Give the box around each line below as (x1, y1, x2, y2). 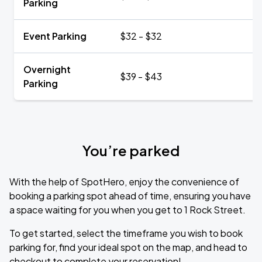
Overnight (23, 63, 71, 75)
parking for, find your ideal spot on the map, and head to (9, 241, 247, 253)
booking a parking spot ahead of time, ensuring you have (9, 189, 251, 202)
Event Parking (23, 30, 87, 42)
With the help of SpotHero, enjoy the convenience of (9, 175, 239, 188)
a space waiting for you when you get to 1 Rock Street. (9, 204, 246, 216)
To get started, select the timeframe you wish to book (9, 227, 243, 239)
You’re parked (82, 142, 180, 159)
